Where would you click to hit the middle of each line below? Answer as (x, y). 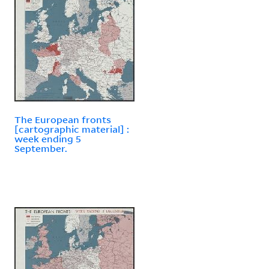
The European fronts (63, 119)
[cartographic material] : (72, 129)
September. (41, 148)
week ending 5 (48, 138)
